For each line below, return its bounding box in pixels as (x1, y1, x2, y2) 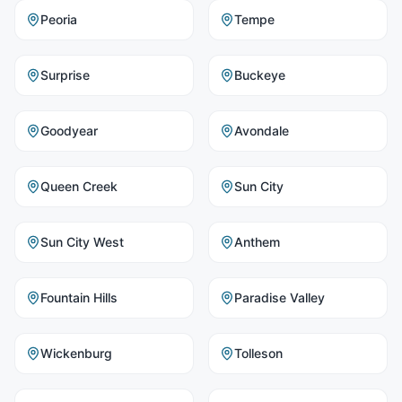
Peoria (40, 12, 77, 27)
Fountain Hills (40, 290, 118, 305)
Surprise (40, 67, 90, 83)
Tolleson (234, 345, 283, 361)
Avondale (234, 123, 289, 138)
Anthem (234, 234, 280, 249)
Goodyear (40, 123, 98, 138)
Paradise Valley (234, 290, 325, 305)
